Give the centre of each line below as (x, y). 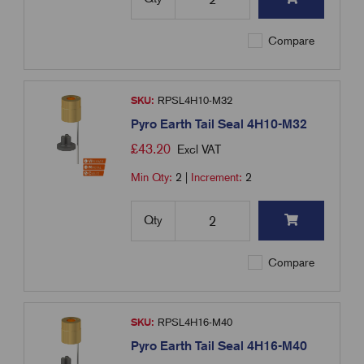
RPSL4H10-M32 (194, 101)
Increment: (219, 178)
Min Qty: (154, 178)
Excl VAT (199, 150)
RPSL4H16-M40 (194, 323)
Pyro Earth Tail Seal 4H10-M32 (219, 124)
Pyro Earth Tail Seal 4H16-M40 (219, 346)
